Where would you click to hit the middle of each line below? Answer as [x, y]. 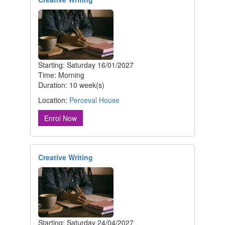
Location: [54, 100]
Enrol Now [61, 118]
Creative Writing [66, 157]
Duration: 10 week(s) [71, 85]
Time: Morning [61, 75]
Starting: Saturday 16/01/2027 [86, 65]
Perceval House [94, 100]
